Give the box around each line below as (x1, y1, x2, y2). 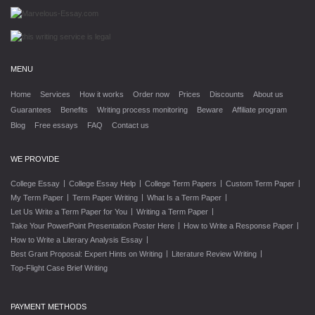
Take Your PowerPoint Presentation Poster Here (11, 221, 174, 230)
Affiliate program (232, 105, 287, 114)
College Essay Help (69, 179, 136, 188)
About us (253, 90, 283, 98)
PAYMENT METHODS (11, 302, 86, 311)
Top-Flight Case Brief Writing (11, 264, 108, 272)
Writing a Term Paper (136, 207, 208, 216)
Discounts (210, 90, 244, 98)
